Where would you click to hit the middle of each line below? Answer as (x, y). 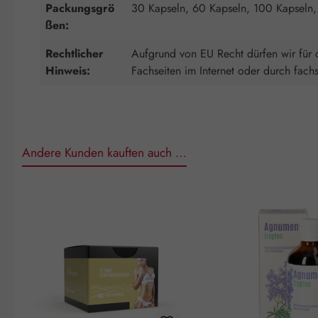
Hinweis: (68, 70)
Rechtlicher (75, 53)
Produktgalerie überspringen (81, 195)
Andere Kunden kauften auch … (104, 152)
